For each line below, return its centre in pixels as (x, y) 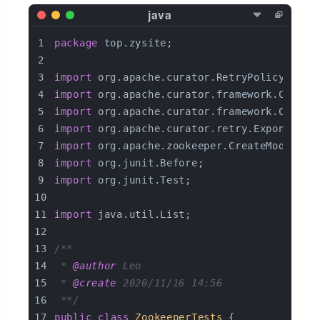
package (76, 43)
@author (95, 266)
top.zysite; (135, 43)
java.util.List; (141, 214)
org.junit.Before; (148, 163)
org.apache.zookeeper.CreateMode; (195, 146)
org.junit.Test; (141, 180)
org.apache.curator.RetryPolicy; (191, 77)
